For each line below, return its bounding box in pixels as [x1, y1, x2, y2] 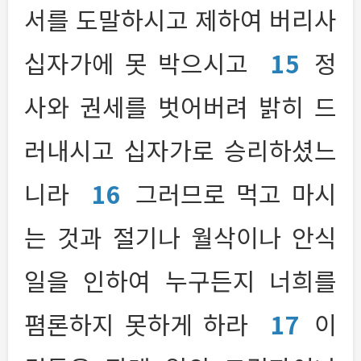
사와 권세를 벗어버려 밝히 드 [24, 89, 337, 124]
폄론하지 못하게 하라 [24, 306, 259, 342]
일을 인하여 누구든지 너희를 [24, 263, 337, 298]
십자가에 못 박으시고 [24, 45, 259, 81]
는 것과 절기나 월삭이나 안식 [24, 219, 337, 255]
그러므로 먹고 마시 [135, 176, 337, 211]
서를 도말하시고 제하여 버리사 [24, 2, 337, 37]
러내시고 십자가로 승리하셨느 [24, 132, 337, 168]
